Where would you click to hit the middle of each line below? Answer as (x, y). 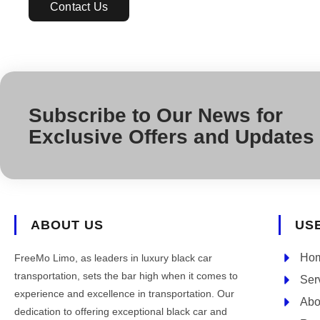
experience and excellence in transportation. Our (124, 294)
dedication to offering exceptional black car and (121, 312)
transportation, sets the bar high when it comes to (126, 276)
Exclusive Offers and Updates (171, 137)
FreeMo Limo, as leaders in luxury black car (113, 258)
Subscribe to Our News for (156, 116)
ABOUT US (67, 225)
